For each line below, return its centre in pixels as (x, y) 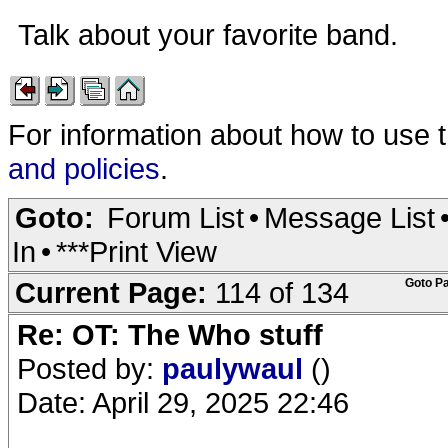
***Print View (136, 251)
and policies (84, 168)
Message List (349, 217)
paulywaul (236, 368)
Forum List (175, 217)
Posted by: (89, 368)
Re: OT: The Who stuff (170, 334)
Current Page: (115, 292)
